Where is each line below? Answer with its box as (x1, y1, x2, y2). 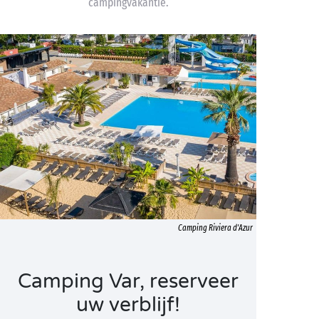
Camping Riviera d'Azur (178, 223, 253, 233)
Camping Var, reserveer (18, 269, 239, 293)
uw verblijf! (76, 293, 180, 317)
